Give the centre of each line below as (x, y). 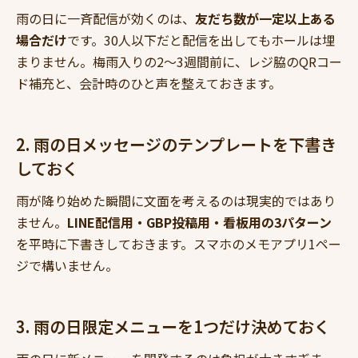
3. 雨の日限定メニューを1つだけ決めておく (173, 327)
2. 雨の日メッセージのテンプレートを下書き (176, 145)
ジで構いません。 (67, 266)
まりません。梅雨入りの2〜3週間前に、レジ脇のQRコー (179, 62)
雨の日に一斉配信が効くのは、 (105, 19)
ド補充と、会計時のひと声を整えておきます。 (149, 84)
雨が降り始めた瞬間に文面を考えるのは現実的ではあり (176, 201)
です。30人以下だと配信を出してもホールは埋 (201, 40)
